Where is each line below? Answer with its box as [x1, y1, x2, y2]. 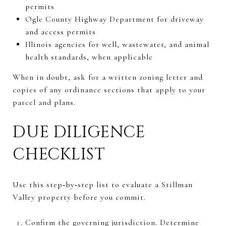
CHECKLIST [13, 143, 105, 165]
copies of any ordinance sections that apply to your [13, 84, 205, 95]
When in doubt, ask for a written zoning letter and [13, 72, 203, 82]
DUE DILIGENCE [13, 121, 145, 143]
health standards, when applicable [25, 51, 153, 62]
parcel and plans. [13, 97, 76, 107]
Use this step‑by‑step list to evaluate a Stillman [13, 179, 193, 190]
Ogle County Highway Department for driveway [25, 14, 204, 24]
